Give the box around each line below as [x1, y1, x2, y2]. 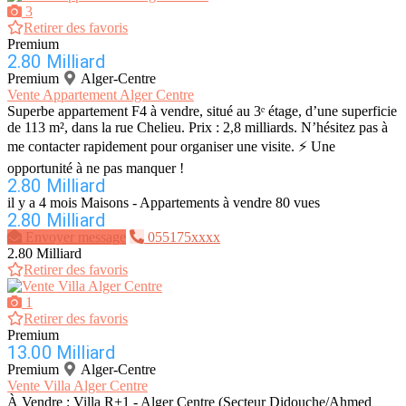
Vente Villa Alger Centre [7, 378, 148, 394]
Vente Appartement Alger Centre [7, 87, 194, 103]
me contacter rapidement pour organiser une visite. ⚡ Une [7, 139, 335, 155]
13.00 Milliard [7, 342, 116, 364]
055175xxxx [148, 229, 220, 246]
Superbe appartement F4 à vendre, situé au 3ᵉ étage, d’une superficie [7, 103, 397, 120]
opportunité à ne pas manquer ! [7, 160, 184, 177]
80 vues [275, 195, 320, 211]
